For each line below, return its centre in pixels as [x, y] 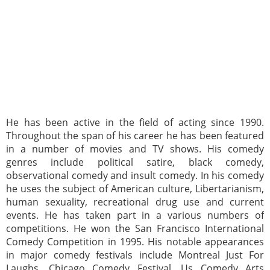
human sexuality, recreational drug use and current [135, 202]
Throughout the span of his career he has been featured [135, 136]
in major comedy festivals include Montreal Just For [135, 255]
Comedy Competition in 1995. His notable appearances [135, 242]
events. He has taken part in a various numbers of [135, 215]
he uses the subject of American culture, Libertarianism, [135, 189]
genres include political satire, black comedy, [135, 162]
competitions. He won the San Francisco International [135, 229]
